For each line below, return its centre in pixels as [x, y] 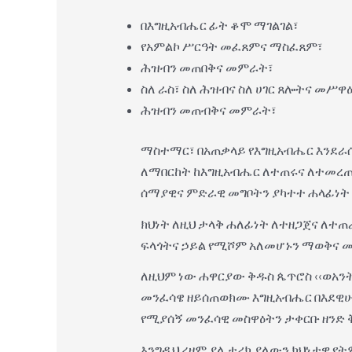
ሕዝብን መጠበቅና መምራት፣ [207, 68]
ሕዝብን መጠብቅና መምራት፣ [208, 110]
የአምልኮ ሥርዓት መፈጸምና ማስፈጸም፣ [231, 46]
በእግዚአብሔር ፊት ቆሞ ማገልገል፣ [219, 25]
